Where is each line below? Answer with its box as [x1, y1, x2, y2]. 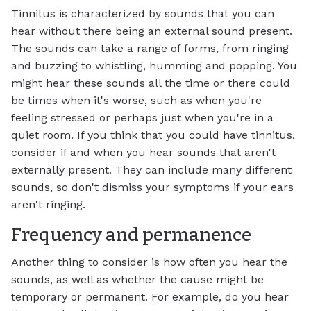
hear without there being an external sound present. [11, 24, 292, 37]
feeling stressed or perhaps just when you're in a [11, 110, 274, 124]
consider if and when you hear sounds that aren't [11, 145, 276, 159]
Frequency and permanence [11, 223, 251, 246]
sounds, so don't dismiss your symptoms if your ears [11, 180, 294, 194]
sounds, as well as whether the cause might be [11, 273, 264, 287]
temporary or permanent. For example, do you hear [11, 290, 289, 304]
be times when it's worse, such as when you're [11, 93, 262, 107]
